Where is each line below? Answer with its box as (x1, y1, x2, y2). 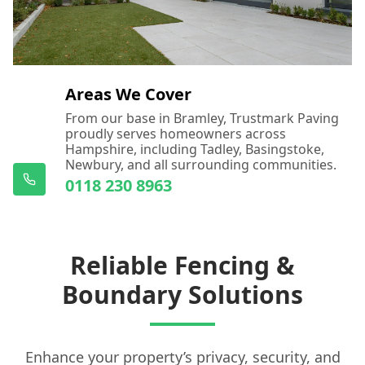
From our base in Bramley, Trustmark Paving (65, 109, 339, 128)
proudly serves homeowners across (65, 125, 286, 143)
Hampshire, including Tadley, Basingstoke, (65, 140, 324, 159)
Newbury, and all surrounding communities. (65, 156, 336, 174)
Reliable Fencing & (70, 248, 295, 283)
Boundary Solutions (62, 278, 303, 312)
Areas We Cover (65, 83, 191, 106)
